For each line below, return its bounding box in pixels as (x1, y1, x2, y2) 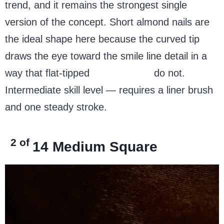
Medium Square (52, 138, 157, 154)
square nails (92, 67, 154, 78)
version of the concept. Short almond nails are (5, 16, 209, 27)
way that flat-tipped (5, 67, 92, 78)
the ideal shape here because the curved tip (5, 33, 199, 44)
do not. (154, 67, 185, 78)
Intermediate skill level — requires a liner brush (5, 84, 213, 95)
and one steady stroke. (5, 101, 107, 112)
